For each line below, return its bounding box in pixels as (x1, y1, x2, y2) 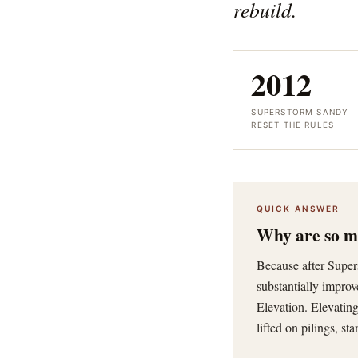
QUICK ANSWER (256, 204, 340, 214)
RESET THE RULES (251, 120, 335, 130)
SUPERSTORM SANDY (251, 107, 349, 117)
